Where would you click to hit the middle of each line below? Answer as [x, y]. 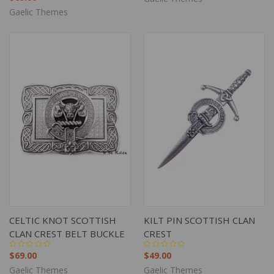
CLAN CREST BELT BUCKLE [67, 233]
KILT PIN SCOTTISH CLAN [199, 220]
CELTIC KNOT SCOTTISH [63, 220]
